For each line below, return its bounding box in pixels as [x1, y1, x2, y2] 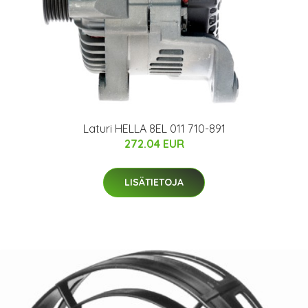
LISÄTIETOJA [124, 176, 184, 189]
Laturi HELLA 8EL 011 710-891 [82, 122, 225, 136]
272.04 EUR [124, 137, 184, 151]
